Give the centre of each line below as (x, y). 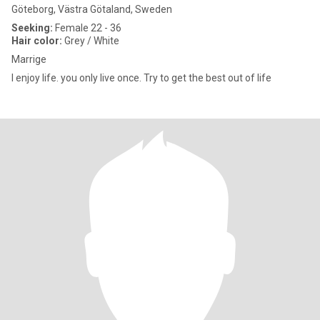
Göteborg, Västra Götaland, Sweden (92, 9)
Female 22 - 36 (87, 28)
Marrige (29, 59)
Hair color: (37, 41)
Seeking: (32, 28)
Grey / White (91, 41)
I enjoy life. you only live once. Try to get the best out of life (141, 78)
